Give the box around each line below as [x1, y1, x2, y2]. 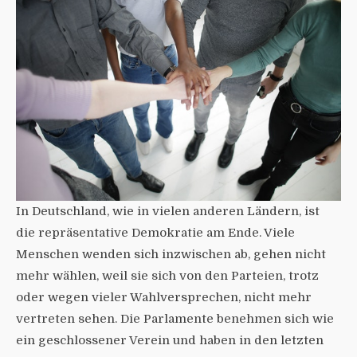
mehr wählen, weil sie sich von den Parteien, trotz [16, 268, 319, 283]
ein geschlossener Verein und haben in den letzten [16, 332, 324, 347]
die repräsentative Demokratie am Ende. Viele [16, 225, 295, 240]
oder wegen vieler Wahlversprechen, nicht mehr [16, 289, 312, 304]
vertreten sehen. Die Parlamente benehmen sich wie [16, 311, 334, 326]
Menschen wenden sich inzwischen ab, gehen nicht [16, 246, 326, 261]
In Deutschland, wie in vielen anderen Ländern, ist [16, 203, 320, 218]
